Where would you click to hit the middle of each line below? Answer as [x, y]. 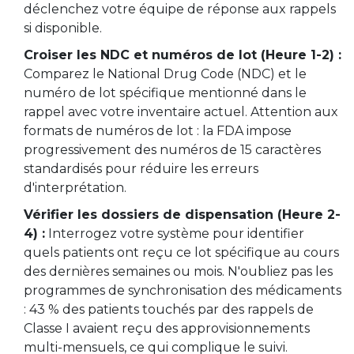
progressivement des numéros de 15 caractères [172, 150]
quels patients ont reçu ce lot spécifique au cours [181, 253]
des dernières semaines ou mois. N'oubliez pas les [178, 272]
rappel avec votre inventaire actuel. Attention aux [181, 112]
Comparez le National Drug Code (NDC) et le [165, 74]
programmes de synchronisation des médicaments [183, 291]
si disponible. [63, 28]
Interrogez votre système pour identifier [175, 234]
